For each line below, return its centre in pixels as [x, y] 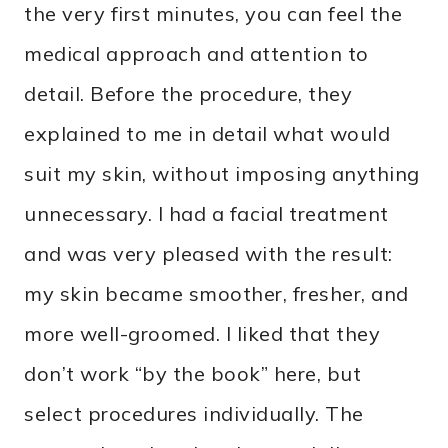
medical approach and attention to [196, 54]
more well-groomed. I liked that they [202, 334]
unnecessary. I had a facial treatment [206, 214]
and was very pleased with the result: [208, 254]
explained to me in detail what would [207, 134]
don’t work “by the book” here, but [192, 374]
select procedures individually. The [194, 414]
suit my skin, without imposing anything [222, 174]
